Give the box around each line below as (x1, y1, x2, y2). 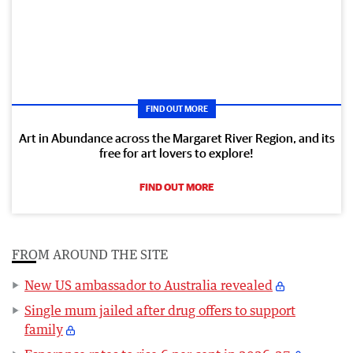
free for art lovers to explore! (99, 145, 254, 160)
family (24, 321, 63, 337)
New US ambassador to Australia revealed (24, 277, 273, 293)
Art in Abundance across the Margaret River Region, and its (18, 130, 335, 145)
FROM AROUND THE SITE (12, 246, 168, 262)
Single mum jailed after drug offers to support (24, 302, 295, 318)
